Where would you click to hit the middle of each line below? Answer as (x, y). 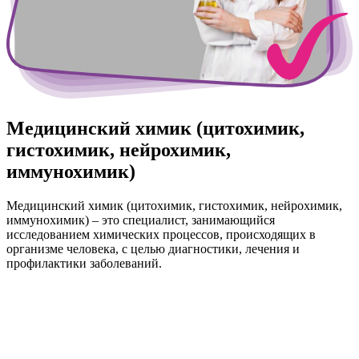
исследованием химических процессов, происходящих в (161, 235)
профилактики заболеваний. (84, 264)
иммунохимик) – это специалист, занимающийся (141, 220)
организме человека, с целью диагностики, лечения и (153, 249)
